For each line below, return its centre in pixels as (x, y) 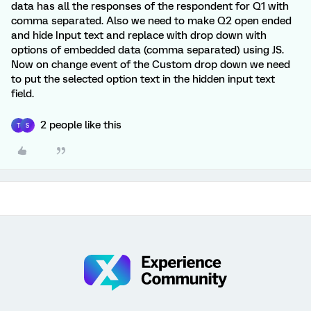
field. (23, 94)
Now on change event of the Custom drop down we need (151, 65)
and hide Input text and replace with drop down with (139, 35)
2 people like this (81, 125)
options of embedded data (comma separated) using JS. (148, 50)
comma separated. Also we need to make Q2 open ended (151, 21)
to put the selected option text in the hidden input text (143, 79)
